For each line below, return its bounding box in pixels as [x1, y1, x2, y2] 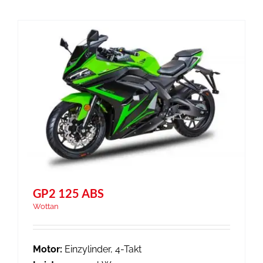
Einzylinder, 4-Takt [62, 243, 141, 255]
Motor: [33, 243, 62, 255]
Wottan [33, 201, 59, 211]
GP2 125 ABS [33, 186, 104, 200]
